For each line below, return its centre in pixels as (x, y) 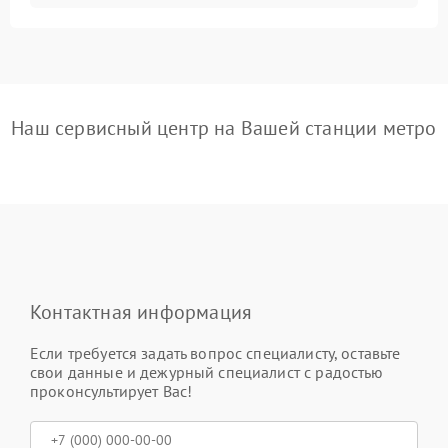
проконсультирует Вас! (111, 391)
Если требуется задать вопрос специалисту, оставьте (215, 353)
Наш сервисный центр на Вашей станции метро (224, 128)
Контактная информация (141, 312)
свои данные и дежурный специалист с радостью (207, 372)
